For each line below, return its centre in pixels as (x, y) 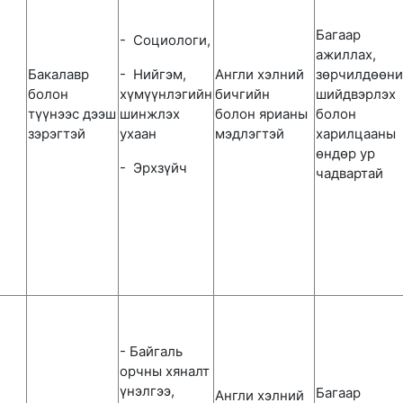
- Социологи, (165, 40)
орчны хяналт (165, 371)
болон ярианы (261, 114)
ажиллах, (346, 54)
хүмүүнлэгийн (166, 94)
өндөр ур (345, 153)
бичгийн (242, 94)
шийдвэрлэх (356, 94)
